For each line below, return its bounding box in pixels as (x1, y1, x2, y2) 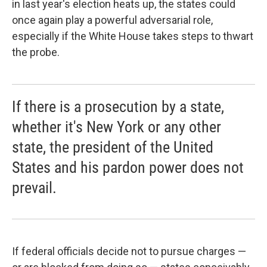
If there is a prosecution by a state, (12, 98, 224, 116)
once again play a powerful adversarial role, (12, 14, 213, 26)
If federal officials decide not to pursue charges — (12, 245, 246, 257)
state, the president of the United (12, 138, 213, 156)
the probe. (12, 46, 60, 58)
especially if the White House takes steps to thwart (12, 30, 253, 42)
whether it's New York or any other (12, 118, 221, 136)
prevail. (12, 179, 57, 197)
